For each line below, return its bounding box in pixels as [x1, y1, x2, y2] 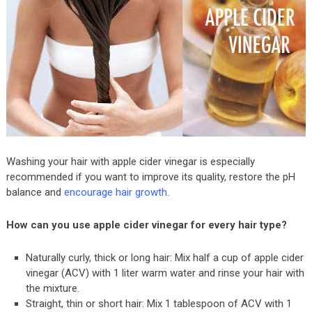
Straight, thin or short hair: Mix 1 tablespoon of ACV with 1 [26, 297, 292, 310]
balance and [6, 185, 64, 198]
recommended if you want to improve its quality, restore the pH [6, 170, 295, 183]
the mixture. [26, 281, 80, 295]
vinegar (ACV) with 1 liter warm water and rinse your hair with [26, 266, 305, 279]
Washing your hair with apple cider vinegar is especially [6, 155, 255, 168]
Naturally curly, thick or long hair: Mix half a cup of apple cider [26, 251, 304, 264]
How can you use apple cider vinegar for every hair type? [6, 218, 287, 231]
